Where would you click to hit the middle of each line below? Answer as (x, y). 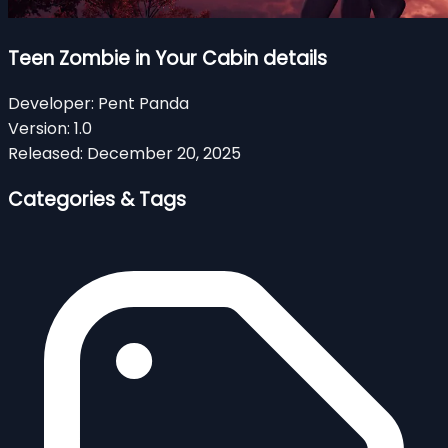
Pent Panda (143, 104)
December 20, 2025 (164, 154)
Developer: (51, 104)
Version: (39, 129)
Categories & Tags (97, 200)
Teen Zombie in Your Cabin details (167, 58)
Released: (45, 154)
